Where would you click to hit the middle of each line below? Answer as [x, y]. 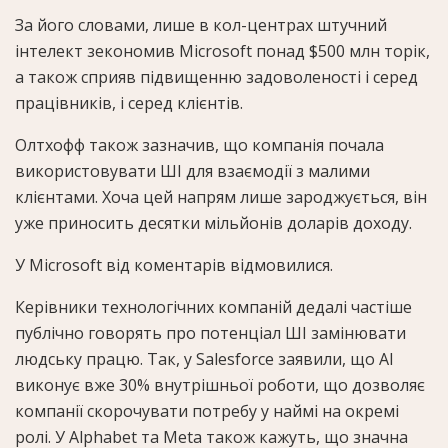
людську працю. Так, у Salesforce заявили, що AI [204, 358]
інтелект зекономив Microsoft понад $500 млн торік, [222, 50]
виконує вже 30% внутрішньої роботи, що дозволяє [220, 384]
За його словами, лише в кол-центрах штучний [201, 24]
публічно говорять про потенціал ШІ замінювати [210, 332]
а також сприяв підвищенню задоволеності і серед [216, 76]
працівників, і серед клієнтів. [129, 102]
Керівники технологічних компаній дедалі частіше [213, 306]
